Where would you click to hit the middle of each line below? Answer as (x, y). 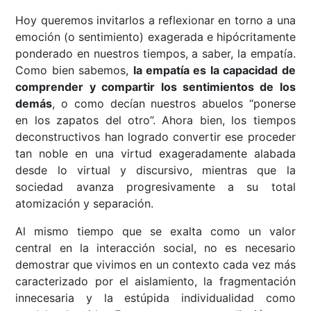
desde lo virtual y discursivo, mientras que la (155, 170)
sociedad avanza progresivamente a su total (155, 187)
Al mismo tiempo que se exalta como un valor (155, 232)
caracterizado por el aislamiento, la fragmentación (155, 281)
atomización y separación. (85, 204)
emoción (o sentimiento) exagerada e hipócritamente (155, 37)
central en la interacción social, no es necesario (155, 248)
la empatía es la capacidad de (214, 70)
